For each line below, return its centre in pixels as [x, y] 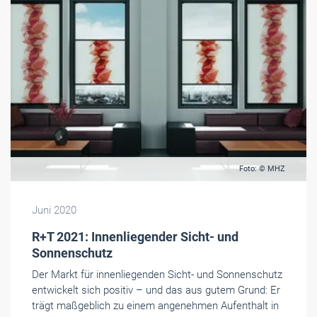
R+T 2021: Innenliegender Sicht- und [135, 237]
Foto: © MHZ [262, 169]
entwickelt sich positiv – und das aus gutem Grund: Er [156, 290]
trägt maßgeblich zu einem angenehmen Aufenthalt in [155, 306]
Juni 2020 [54, 211]
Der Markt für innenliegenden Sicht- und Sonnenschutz [157, 275]
